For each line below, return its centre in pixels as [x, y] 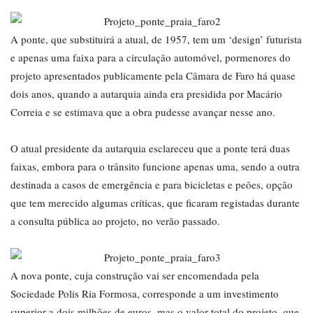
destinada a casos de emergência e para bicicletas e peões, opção [152, 185]
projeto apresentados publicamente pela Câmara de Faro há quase [153, 76]
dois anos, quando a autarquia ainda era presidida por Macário [146, 94]
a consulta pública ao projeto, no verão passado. [115, 221]
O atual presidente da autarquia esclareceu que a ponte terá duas [150, 148]
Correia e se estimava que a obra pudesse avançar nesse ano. [143, 112]
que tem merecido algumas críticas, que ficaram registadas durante [155, 203]
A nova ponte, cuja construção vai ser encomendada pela [135, 276]
